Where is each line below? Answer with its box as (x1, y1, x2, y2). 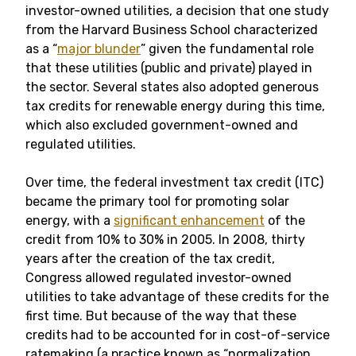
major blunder (57, 41, 141, 56)
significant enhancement (114, 213, 265, 228)
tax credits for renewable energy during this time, (25, 99, 325, 114)
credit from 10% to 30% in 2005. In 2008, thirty (25, 232, 305, 247)
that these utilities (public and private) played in (25, 60, 312, 75)
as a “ (25, 41, 57, 56)
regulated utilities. (25, 137, 136, 152)
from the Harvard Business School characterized (25, 22, 318, 37)
